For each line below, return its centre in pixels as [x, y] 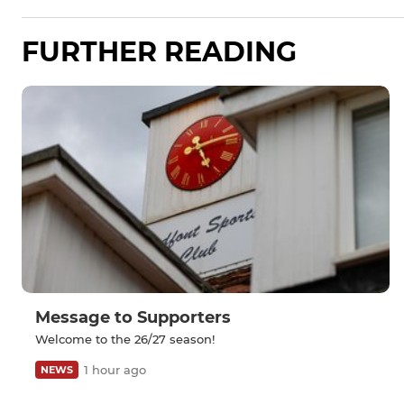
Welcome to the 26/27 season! [125, 339]
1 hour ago [115, 369]
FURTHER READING [159, 52]
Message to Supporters [133, 317]
